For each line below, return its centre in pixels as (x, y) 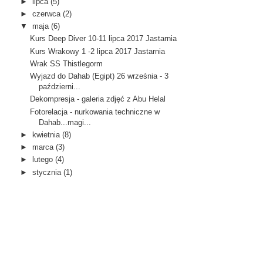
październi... (60, 87)
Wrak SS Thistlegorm (67, 63)
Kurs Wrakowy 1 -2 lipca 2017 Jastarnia (98, 51)
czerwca (47, 14)
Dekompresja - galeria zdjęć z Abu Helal (98, 99)
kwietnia (46, 134)
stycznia (47, 172)
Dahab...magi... (65, 122)
